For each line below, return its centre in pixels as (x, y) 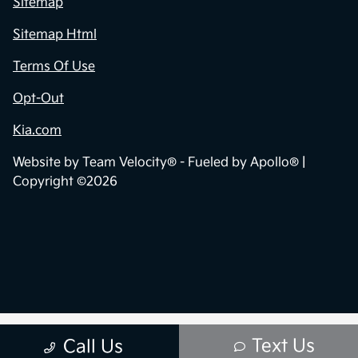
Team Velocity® (129, 163)
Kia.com (37, 131)
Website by (48, 163)
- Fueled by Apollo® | (241, 163)
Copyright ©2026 (65, 182)
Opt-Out (38, 99)
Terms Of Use (54, 67)
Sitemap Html (55, 35)
